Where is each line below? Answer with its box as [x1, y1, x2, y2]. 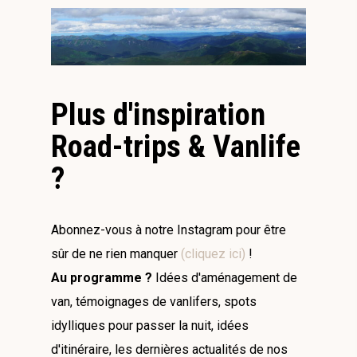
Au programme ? [51, 270, 152, 286]
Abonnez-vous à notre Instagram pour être [51, 222, 286, 238]
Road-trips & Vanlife [51, 128, 300, 166]
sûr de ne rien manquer [51, 246, 181, 262]
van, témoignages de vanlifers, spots [51, 294, 257, 310]
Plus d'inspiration [51, 96, 265, 134]
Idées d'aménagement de [152, 270, 297, 286]
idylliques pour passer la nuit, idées [51, 318, 249, 334]
